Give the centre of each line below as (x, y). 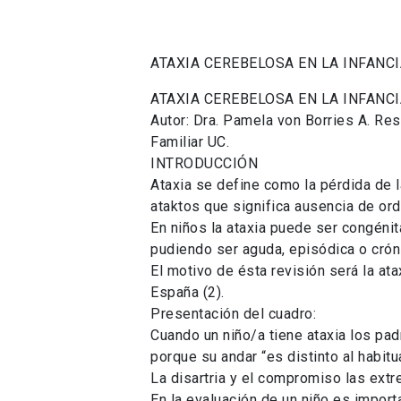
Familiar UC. (190, 141)
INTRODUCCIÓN (204, 163)
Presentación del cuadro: (233, 313)
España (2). (188, 292)
